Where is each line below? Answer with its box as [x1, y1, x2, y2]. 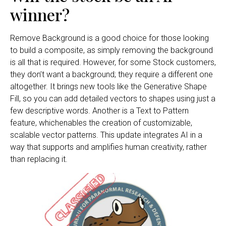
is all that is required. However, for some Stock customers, [10, 58, 216, 68]
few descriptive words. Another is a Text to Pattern [10, 106, 189, 116]
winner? [10, 4, 70, 26]
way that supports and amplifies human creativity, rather [10, 142, 207, 152]
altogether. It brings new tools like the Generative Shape [10, 82, 207, 92]
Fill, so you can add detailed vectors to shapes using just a [10, 94, 215, 104]
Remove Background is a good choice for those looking [10, 33, 209, 43]
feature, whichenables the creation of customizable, [10, 118, 192, 128]
